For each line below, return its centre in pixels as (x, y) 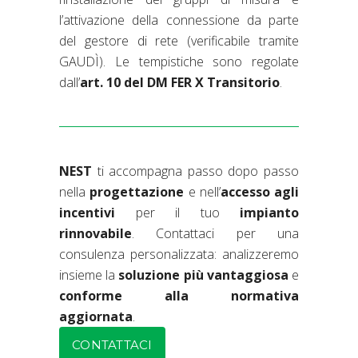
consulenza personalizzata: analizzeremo (179, 254)
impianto (269, 212)
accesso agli (259, 191)
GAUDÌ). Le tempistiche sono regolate (179, 61)
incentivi (87, 212)
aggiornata (96, 316)
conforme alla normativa (179, 295)
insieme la (89, 274)
